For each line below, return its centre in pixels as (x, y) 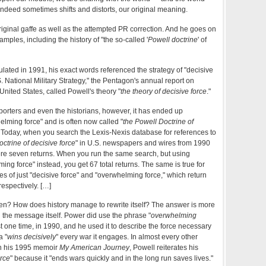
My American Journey (94, 248)
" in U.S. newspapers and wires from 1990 (143, 143)
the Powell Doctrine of (158, 121)
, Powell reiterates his (164, 248)
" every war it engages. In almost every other (127, 237)
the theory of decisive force (164, 91)
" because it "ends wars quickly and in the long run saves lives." (112, 259)
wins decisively (31, 237)
